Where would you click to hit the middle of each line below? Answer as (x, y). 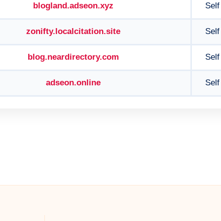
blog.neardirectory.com (73, 57)
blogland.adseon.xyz (73, 6)
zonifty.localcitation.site (73, 31)
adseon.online (73, 83)
